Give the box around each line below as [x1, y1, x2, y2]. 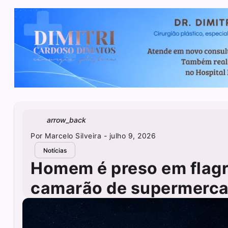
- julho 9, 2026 [101, 131, 156, 140]
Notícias [43, 146, 67, 154]
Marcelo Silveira [45, 131, 102, 140]
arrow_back [47, 115, 86, 124]
